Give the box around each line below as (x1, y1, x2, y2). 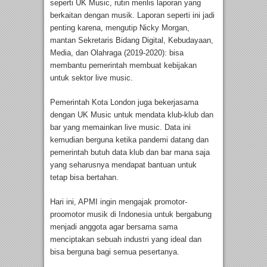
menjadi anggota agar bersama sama (50, 222, 178, 231)
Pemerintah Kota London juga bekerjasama (50, 97, 198, 107)
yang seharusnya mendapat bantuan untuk (50, 160, 197, 169)
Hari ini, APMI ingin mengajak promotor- (50, 197, 187, 206)
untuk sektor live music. (50, 73, 133, 82)
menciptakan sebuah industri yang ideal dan (50, 234, 201, 244)
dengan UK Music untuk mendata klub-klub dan (50, 110, 213, 119)
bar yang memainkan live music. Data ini (50, 122, 191, 132)
